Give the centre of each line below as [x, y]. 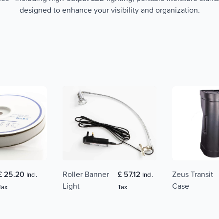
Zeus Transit [193, 174]
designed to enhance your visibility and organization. [109, 10]
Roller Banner [86, 174]
